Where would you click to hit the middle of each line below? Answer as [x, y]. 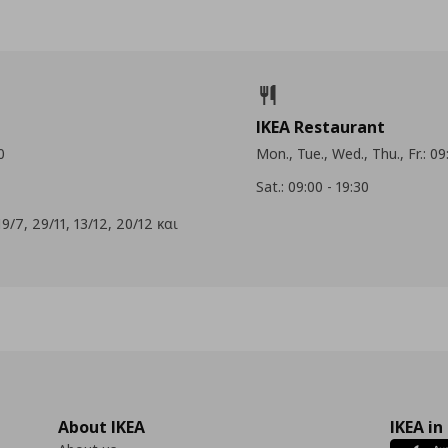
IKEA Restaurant [320, 126]
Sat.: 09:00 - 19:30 [312, 186]
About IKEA [101, 426]
